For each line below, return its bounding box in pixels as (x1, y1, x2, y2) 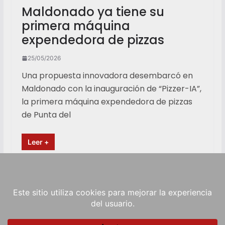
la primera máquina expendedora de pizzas (21, 96, 192, 107)
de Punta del (21, 109, 71, 121)
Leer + (27, 138, 49, 146)
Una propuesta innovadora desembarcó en (21, 70, 193, 81)
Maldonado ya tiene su (21, 4, 164, 20)
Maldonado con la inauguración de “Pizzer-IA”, (21, 83, 201, 94)
